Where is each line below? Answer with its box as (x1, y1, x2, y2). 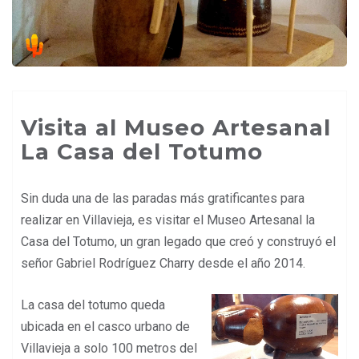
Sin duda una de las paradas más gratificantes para (21, 190, 305, 206)
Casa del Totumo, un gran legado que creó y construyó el (21, 233, 336, 249)
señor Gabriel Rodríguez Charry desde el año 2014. (21, 255, 309, 271)
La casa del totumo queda (21, 296, 165, 313)
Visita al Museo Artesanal (21, 113, 331, 141)
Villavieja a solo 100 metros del (21, 340, 197, 356)
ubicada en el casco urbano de (21, 318, 190, 334)
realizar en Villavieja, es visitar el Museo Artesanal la (21, 212, 315, 228)
